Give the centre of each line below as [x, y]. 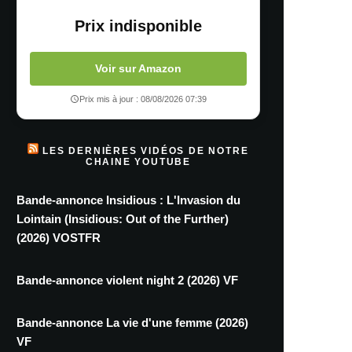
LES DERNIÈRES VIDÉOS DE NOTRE [146, 151]
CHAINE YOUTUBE [138, 162]
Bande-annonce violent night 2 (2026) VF [127, 280]
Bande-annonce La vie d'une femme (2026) [132, 323]
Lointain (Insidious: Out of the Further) [123, 219]
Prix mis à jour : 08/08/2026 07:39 [143, 99]
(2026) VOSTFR [59, 238]
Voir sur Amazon [138, 69]
